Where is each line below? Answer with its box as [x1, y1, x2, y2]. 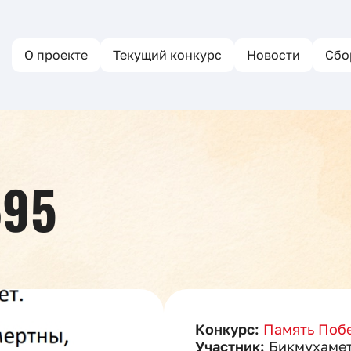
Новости [247, 46, 300, 63]
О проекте [24, 46, 88, 63]
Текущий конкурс [113, 46, 222, 63]
